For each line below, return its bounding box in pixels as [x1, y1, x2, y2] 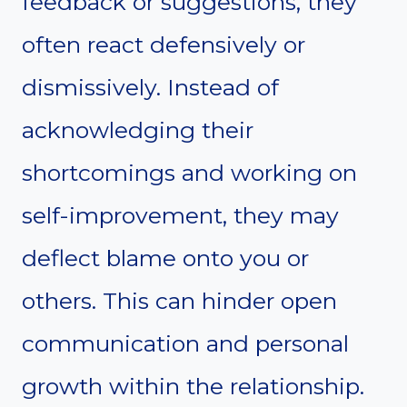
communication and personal [22, 330, 349, 358]
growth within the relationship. [22, 372, 364, 401]
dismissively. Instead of [22, 74, 279, 102]
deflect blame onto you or [22, 244, 309, 273]
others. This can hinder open [22, 287, 337, 315]
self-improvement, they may [22, 202, 339, 230]
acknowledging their [22, 116, 253, 144]
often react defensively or [22, 31, 305, 59]
